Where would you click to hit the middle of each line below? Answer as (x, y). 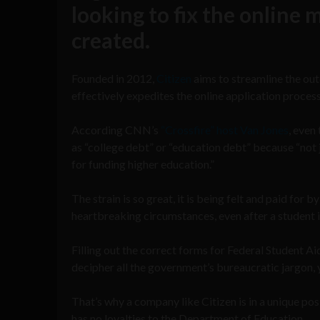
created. (111, 40)
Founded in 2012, (114, 78)
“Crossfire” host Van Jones (225, 129)
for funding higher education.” (143, 164)
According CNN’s (116, 129)
